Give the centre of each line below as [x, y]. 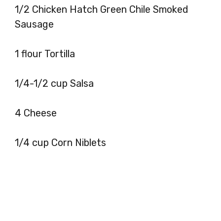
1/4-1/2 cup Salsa [55, 83]
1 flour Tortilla [46, 54]
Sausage [34, 24]
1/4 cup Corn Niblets [60, 142]
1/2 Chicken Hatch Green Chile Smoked [102, 9]
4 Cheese [36, 113]
